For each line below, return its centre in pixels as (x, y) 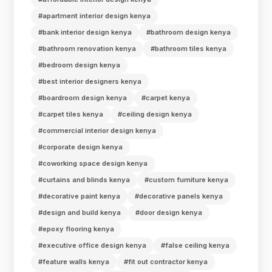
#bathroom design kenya (189, 32)
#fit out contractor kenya (166, 261)
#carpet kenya (166, 97)
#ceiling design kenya (155, 114)
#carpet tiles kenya (71, 114)
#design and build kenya (80, 212)
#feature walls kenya (74, 261)
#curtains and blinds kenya (84, 179)
